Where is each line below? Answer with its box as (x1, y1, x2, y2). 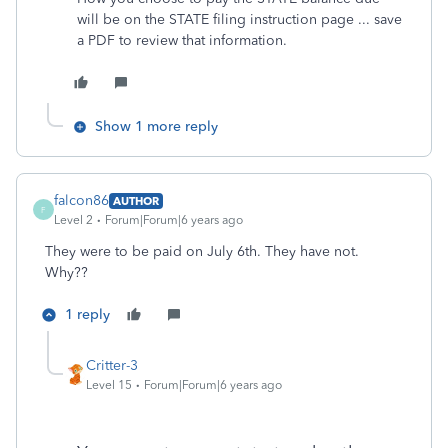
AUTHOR (113, 193, 159, 208)
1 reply (65, 306, 110, 323)
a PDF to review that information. (77, 32, 291, 49)
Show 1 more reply (95, 118, 218, 135)
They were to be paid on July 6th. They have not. (45, 243, 359, 260)
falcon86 (54, 192, 109, 209)
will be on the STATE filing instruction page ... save (77, 11, 402, 28)
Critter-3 (86, 357, 138, 374)
